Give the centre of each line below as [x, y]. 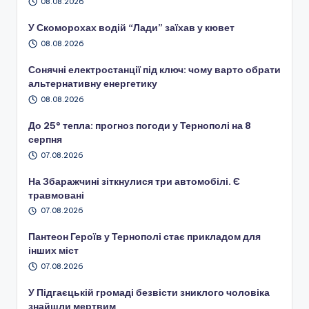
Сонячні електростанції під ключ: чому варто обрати [154, 69]
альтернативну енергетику [93, 83]
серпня [45, 139]
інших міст [53, 251]
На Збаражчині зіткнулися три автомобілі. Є [134, 181]
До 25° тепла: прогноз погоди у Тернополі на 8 [140, 125]
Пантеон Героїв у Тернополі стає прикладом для [144, 237]
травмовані [56, 195]
